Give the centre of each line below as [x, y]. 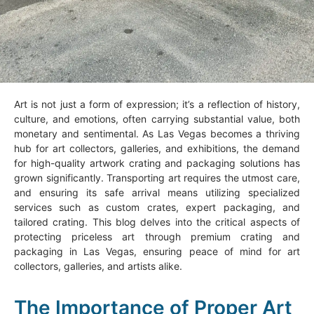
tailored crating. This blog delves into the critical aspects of [157, 222]
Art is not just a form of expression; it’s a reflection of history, [157, 104]
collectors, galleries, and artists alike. [98, 266]
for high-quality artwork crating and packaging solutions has [157, 163]
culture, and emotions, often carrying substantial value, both [157, 119]
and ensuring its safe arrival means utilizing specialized [157, 193]
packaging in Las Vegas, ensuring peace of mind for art [157, 252]
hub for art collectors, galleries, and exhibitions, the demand [157, 149]
